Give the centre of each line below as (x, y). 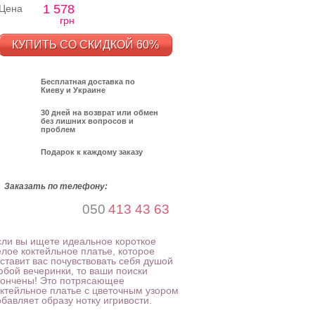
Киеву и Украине (73, 90)
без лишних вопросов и (87, 121)
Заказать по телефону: (56, 186)
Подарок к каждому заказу (92, 152)
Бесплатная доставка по (88, 82)
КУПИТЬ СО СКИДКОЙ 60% (85, 45)
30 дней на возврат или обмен (99, 112)
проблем (58, 129)
